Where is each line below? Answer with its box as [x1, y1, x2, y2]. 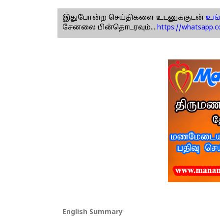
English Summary [62, 208, 123, 217]
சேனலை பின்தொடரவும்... [62, 24, 155, 32]
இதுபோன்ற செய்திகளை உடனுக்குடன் [62, 14, 204, 23]
